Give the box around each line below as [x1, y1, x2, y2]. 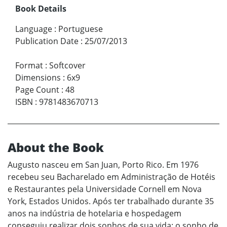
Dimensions [15, 72, 61, 84]
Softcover [49, 60, 86, 71]
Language [15, 23, 52, 35]
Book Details [15, 3, 66, 15]
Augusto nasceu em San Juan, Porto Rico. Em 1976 [8, 159, 199, 171]
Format [15, 60, 43, 71]
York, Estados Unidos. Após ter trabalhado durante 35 [8, 196, 214, 207]
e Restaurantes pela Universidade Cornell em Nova [8, 183, 202, 195]
